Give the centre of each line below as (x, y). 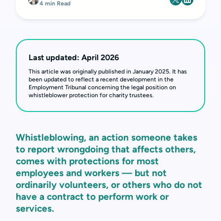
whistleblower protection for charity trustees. (91, 95)
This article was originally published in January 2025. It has (108, 72)
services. (35, 208)
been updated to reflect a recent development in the (101, 79)
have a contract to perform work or (92, 197)
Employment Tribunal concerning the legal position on (102, 87)
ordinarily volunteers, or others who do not (109, 185)
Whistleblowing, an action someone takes (107, 137)
